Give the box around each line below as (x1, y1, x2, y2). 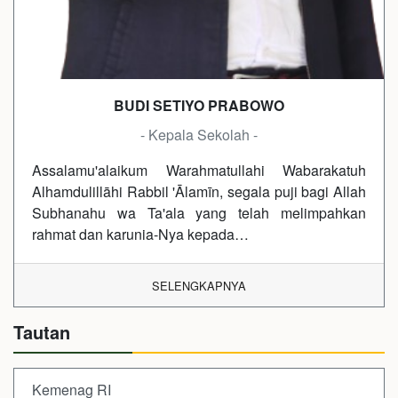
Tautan (13, 318, 70, 345)
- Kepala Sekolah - (140, 123, 258, 145)
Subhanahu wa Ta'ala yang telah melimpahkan (32, 202, 366, 223)
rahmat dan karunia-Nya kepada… (32, 223, 249, 244)
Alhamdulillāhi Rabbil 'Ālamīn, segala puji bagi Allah (32, 180, 366, 202)
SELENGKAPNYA (152, 276, 246, 294)
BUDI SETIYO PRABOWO (114, 94, 284, 115)
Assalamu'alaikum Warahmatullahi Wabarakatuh (32, 159, 366, 180)
